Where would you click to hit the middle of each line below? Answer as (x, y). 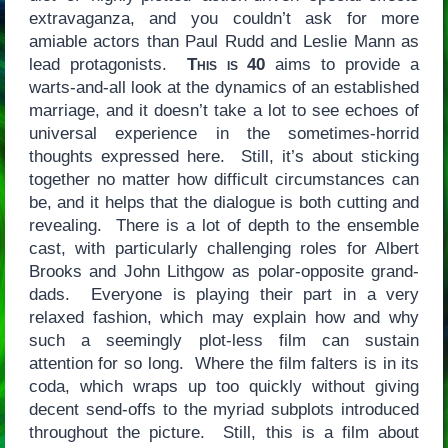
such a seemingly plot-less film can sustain (224, 340)
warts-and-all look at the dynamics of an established (224, 87)
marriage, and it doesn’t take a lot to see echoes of (224, 110)
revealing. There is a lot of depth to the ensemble (224, 225)
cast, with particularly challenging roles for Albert (224, 248)
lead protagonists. (107, 64)
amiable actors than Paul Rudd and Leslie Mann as (224, 41)
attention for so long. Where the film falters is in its (224, 363)
